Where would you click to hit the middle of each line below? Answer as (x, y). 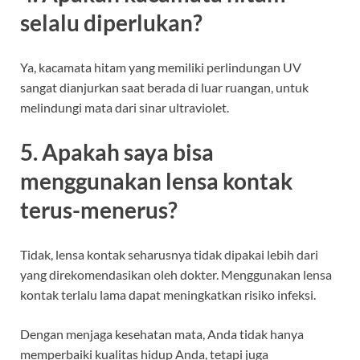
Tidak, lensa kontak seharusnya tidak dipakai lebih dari (169, 255)
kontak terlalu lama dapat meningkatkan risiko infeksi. (168, 295)
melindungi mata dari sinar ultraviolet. (125, 107)
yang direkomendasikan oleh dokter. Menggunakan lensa (176, 275)
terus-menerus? (99, 210)
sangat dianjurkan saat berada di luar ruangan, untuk (164, 87)
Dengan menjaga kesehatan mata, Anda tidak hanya (162, 334)
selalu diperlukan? (111, 22)
